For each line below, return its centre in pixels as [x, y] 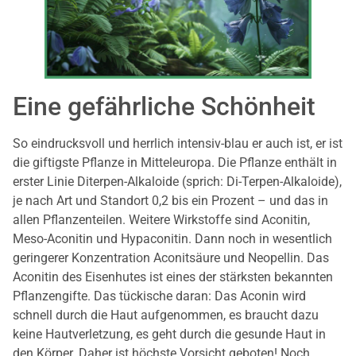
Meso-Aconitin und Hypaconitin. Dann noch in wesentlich [172, 238]
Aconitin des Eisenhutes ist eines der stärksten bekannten [173, 277]
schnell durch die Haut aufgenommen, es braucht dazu [166, 315]
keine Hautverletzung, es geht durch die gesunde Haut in [169, 334]
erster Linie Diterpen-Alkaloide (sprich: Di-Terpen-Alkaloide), [177, 181]
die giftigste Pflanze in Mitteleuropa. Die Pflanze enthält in [175, 162]
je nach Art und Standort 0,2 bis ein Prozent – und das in [170, 200]
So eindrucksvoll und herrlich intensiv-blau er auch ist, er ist [178, 143]
